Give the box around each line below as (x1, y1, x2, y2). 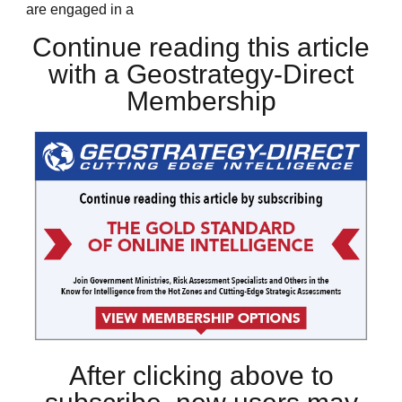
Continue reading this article (32, 31, 370, 62)
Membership (126, 85, 276, 116)
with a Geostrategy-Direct (48, 58, 354, 89)
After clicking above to (68, 361, 334, 391)
